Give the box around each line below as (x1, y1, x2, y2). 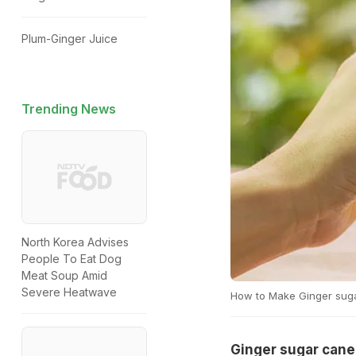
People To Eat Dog (21, 252, 122, 266)
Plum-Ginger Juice (21, 32, 118, 45)
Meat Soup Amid (21, 269, 107, 283)
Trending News (21, 101, 116, 117)
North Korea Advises (21, 235, 129, 250)
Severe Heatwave (21, 285, 117, 300)
